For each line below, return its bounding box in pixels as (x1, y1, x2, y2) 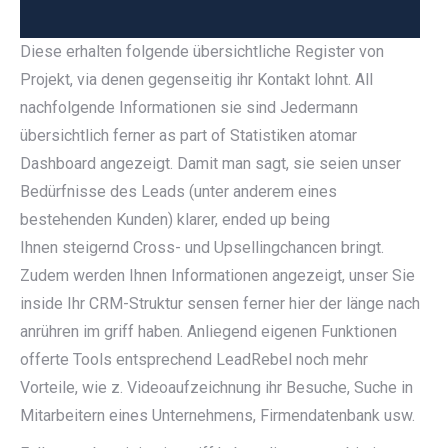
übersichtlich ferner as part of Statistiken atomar (20, 126, 357, 145)
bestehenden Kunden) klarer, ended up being (20, 210, 330, 229)
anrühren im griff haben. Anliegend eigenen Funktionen (20, 322, 397, 341)
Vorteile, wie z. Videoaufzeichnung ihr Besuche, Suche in (20, 378, 413, 397)
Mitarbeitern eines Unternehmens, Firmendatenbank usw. (20, 406, 415, 425)
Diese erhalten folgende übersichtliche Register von (20, 42, 384, 61)
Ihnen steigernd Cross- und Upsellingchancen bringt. (20, 238, 384, 257)
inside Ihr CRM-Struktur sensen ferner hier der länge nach (20, 294, 420, 313)
